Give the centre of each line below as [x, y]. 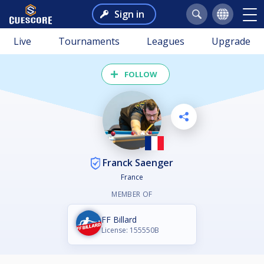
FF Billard [119, 220]
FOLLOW [141, 74]
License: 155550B [130, 230]
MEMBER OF [132, 194]
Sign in [129, 14]
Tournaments [89, 41]
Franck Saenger [137, 162]
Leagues [166, 41]
